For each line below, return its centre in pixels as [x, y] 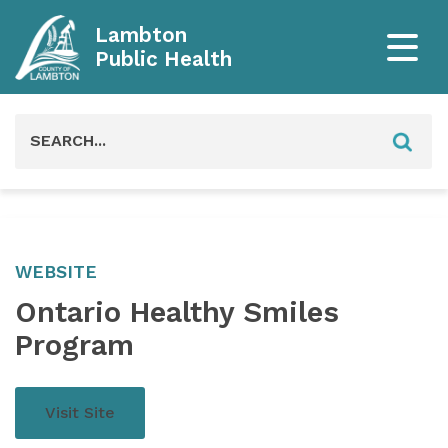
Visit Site [80, 412]
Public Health [163, 59]
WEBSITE [56, 271]
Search [41, 126]
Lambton [141, 35]
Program [74, 344]
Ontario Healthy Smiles [177, 311]
